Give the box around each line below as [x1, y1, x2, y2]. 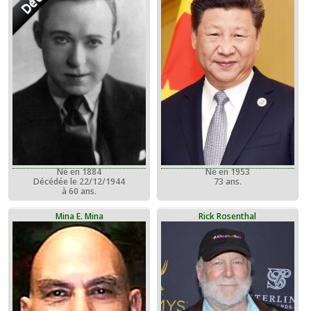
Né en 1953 [205, 165, 250, 178]
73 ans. [213, 175, 242, 187]
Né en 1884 [57, 165, 102, 178]
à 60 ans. [62, 185, 97, 197]
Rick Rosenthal [199, 210, 257, 222]
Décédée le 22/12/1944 [33, 175, 126, 187]
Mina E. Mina [55, 210, 103, 222]
